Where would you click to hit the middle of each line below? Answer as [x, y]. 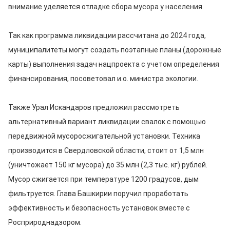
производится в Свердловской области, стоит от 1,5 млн [106, 150]
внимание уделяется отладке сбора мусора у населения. [106, 7]
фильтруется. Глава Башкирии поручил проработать [98, 194]
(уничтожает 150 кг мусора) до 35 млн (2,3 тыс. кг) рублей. [108, 165]
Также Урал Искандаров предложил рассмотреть [94, 107]
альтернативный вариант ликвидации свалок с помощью [107, 122]
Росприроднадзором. [45, 222]
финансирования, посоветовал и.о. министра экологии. [103, 79]
